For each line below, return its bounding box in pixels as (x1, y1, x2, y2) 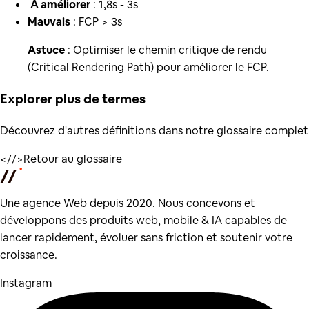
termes (102, 90, 146, 107)
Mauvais (28, 14, 70, 30)
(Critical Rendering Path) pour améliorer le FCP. (28, 60, 269, 75)
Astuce (28, 43, 65, 58)
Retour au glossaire (23, 151, 122, 166)
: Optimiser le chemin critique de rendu (65, 43, 267, 58)
